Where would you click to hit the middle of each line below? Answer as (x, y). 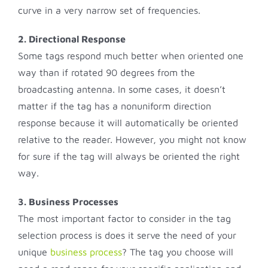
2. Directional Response (72, 39)
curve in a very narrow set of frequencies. (109, 10)
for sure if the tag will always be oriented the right (129, 156)
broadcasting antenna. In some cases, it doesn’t (122, 89)
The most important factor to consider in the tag (124, 219)
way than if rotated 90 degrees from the (106, 73)
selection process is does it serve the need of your (127, 235)
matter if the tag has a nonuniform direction (115, 106)
